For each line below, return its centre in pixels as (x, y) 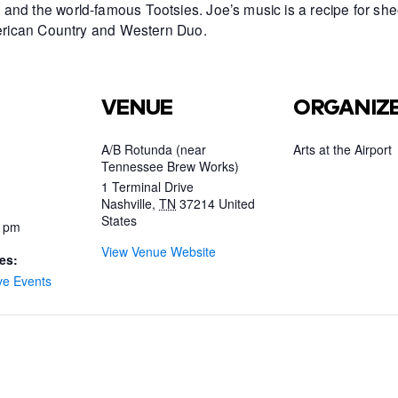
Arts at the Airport (342, 149)
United (237, 203)
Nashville (127, 203)
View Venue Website (159, 251)
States (119, 220)
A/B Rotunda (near (154, 149)
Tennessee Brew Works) (171, 166)
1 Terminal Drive (148, 186)
